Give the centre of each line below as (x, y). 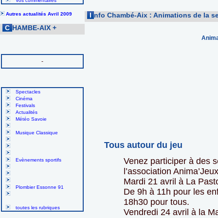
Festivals (25, 106)
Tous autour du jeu (143, 145)
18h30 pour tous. (156, 202)
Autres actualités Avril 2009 (39, 14)
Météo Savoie (31, 119)
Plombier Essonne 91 (40, 187)
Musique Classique (37, 133)
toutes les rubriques (38, 208)
